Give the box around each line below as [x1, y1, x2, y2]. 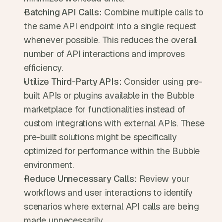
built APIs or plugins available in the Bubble [24, 90, 194, 101]
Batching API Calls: [24, 6, 102, 18]
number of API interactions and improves [24, 48, 185, 59]
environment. [24, 159, 74, 170]
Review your [137, 173, 190, 184]
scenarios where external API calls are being [24, 201, 200, 212]
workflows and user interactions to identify [24, 187, 193, 198]
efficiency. [24, 62, 63, 73]
